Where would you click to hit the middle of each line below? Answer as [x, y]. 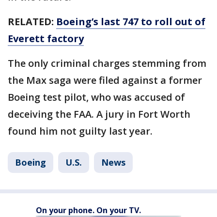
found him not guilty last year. [80, 131]
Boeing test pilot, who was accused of [96, 97]
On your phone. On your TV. [88, 210]
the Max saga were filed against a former [105, 80]
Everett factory [46, 38]
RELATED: [32, 21]
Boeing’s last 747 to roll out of [131, 21]
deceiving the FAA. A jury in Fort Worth [99, 114]
